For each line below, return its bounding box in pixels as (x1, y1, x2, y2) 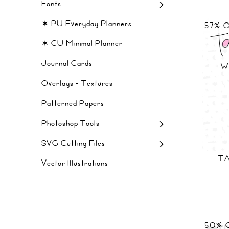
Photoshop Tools (41, 117, 100, 129)
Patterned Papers (41, 97, 104, 109)
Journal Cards (41, 57, 93, 70)
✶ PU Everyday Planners (41, 17, 132, 30)
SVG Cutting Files (41, 137, 105, 149)
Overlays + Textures (41, 77, 113, 89)
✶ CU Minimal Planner (41, 37, 123, 50)
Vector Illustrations (41, 157, 108, 169)
